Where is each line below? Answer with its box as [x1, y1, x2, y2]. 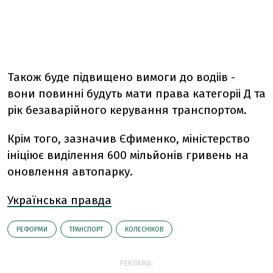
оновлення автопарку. [7, 165, 133, 179]
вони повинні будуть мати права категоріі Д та [7, 87, 266, 101]
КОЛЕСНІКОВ [125, 225, 163, 233]
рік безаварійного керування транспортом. [7, 103, 247, 117]
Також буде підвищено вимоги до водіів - [7, 70, 235, 84]
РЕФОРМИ [16, 225, 48, 233]
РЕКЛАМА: [120, 259, 153, 268]
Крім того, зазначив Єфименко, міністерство [7, 132, 250, 146]
